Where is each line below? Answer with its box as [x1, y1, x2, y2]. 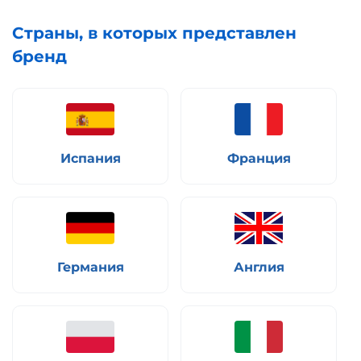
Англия [233, 259, 284, 276]
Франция [226, 151, 291, 167]
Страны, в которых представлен [12, 23, 297, 43]
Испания [60, 151, 121, 167]
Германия [56, 259, 124, 276]
